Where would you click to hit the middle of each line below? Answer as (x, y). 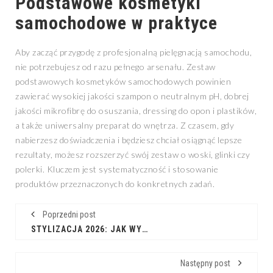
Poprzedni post (68, 215)
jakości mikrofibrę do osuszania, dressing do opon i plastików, (136, 111)
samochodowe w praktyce (116, 23)
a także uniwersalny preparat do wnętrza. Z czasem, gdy (125, 126)
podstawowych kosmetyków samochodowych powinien (123, 82)
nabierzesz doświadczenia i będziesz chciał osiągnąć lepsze (129, 140)
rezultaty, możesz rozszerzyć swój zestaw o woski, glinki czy (133, 155)
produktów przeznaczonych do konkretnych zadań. (115, 184)
